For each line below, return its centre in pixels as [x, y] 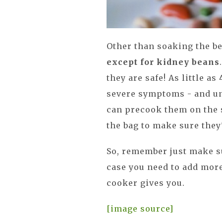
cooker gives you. [146, 183]
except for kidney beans [163, 62]
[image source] [140, 209]
